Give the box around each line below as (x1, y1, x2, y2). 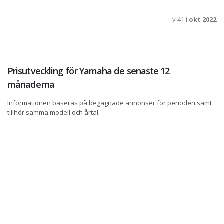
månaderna (7, 78, 54, 91)
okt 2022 (189, 15, 216, 24)
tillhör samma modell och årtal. (7, 108, 100, 117)
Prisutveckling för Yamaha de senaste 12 (7, 65, 170, 77)
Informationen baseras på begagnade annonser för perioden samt (7, 98, 212, 108)
